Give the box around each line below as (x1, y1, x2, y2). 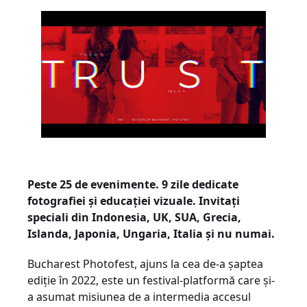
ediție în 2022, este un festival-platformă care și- (27, 272, 275, 288)
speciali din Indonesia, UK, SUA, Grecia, (27, 209, 241, 225)
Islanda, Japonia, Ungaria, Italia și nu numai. (27, 225, 275, 241)
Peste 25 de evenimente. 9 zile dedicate (27, 176, 238, 192)
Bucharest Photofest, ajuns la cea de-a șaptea (27, 256, 263, 271)
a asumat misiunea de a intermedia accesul (27, 288, 251, 304)
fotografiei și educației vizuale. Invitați (27, 193, 240, 208)
